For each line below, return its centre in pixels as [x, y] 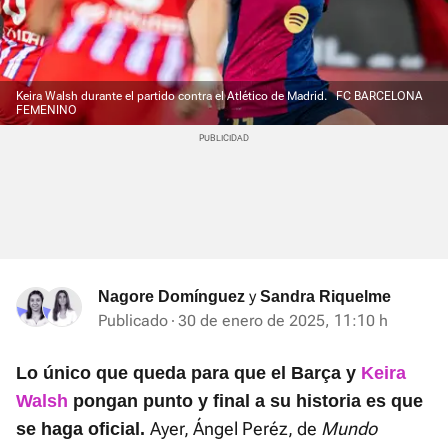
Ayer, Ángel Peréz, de [235, 429]
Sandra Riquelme [325, 297]
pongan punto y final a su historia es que [245, 401]
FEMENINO [46, 110]
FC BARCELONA [379, 96]
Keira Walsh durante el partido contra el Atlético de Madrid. [173, 96]
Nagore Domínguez [171, 297]
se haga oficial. [83, 429]
